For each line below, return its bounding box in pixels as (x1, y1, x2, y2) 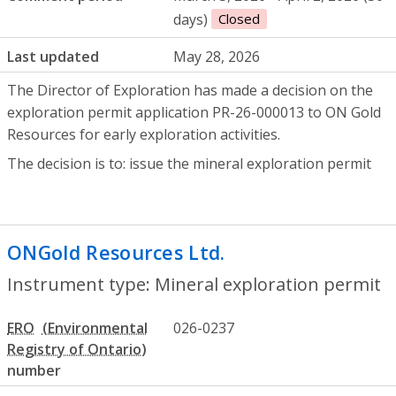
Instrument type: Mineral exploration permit (7, 272, 381, 296)
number (7, 360, 61, 380)
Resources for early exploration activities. (7, 125, 284, 145)
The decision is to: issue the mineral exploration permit (7, 154, 371, 174)
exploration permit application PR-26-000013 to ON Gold (7, 103, 381, 123)
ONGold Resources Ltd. (7, 240, 225, 266)
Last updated (7, 47, 99, 67)
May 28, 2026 (173, 47, 261, 67)
